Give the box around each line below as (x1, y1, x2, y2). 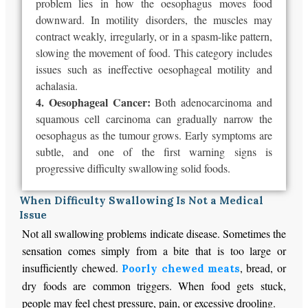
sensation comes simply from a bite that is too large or (22, 243, 286, 258)
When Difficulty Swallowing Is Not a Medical (19, 194, 264, 208)
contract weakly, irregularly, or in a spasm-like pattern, (36, 29, 272, 44)
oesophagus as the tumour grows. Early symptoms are (36, 128, 272, 143)
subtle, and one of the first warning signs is (36, 144, 272, 159)
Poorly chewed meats (122, 262, 240, 276)
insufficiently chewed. (22, 261, 122, 276)
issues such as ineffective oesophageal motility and (36, 62, 272, 77)
